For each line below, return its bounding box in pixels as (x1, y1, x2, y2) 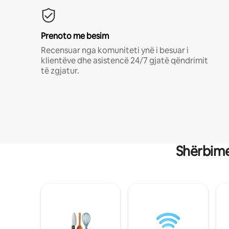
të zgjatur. (41, 65, 79, 76)
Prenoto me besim (41, 31, 109, 41)
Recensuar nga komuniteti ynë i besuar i (41, 45, 189, 56)
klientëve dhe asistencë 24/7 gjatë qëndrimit (41, 55, 208, 66)
